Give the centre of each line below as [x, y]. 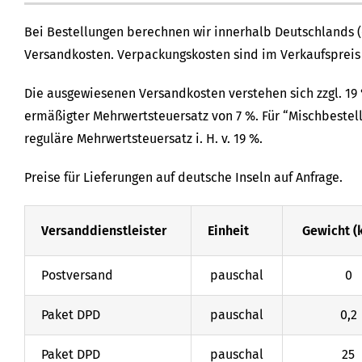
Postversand [77, 276]
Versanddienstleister [104, 231]
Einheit [228, 231]
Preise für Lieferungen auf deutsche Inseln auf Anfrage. [183, 178]
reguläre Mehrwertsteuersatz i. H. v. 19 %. [143, 139]
